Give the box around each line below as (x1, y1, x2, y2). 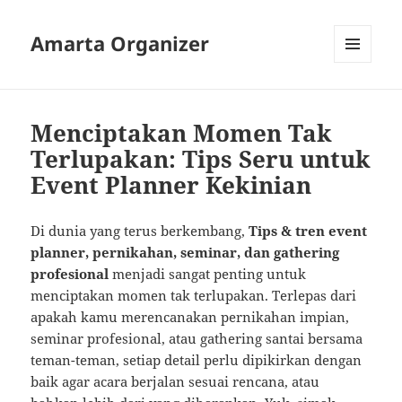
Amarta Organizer (31, 30, 210, 57)
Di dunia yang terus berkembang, (31, 222, 249, 240)
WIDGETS (334, 92, 385, 109)
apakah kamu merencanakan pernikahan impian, (31, 308, 350, 327)
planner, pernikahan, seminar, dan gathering (31, 243, 340, 262)
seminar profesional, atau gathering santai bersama (31, 329, 363, 348)
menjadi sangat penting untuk (109, 265, 307, 284)
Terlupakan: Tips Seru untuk (31, 143, 371, 176)
